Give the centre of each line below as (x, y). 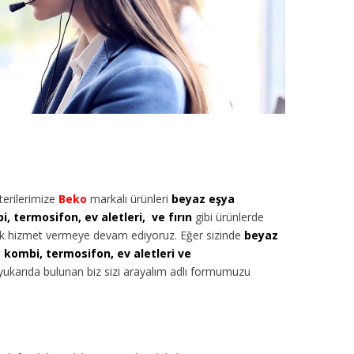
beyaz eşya (203, 198)
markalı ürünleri (129, 198)
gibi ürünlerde (228, 217)
